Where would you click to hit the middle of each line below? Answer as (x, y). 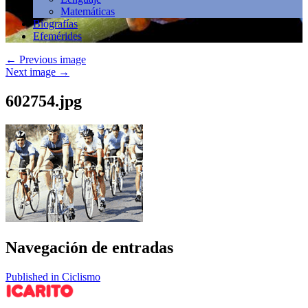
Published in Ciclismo (53, 276)
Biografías (55, 24)
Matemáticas (88, 11)
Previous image (51, 59)
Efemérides (57, 36)
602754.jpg (44, 101)
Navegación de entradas (89, 247)
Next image (32, 72)
